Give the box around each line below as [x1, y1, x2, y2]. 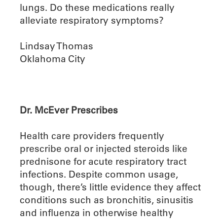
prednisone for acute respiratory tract [20, 155, 186, 168]
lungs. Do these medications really [20, 1, 175, 14]
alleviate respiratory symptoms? [20, 14, 164, 27]
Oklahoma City [20, 53, 85, 65]
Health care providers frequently [20, 130, 164, 142]
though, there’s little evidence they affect [20, 181, 201, 193]
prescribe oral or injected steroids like [20, 143, 187, 155]
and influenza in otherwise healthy [20, 207, 174, 219]
